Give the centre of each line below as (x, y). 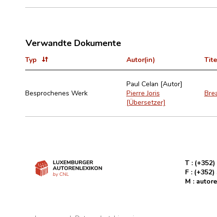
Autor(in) (140, 59)
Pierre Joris (143, 93)
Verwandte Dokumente (73, 42)
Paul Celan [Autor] (154, 84)
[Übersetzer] (146, 102)
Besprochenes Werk (56, 93)
